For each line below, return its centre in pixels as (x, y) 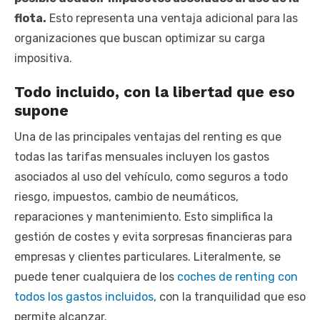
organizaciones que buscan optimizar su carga (140, 39)
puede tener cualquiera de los (96, 277)
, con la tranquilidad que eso (230, 297)
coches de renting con (237, 277)
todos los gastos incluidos (84, 297)
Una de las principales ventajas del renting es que (148, 137)
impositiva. (43, 59)
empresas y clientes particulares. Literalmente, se (147, 257)
